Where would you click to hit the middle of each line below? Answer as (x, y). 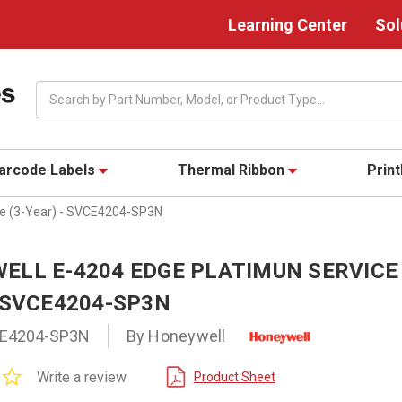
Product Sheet (234, 376)
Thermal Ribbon (233, 170)
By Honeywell (176, 336)
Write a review (81, 377)
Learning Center (288, 25)
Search (56, 89)
